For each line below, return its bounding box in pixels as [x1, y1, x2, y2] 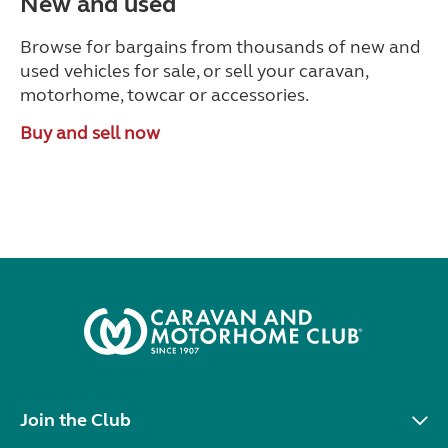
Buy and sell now [20, 122, 160, 144]
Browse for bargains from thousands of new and [20, 36, 421, 58]
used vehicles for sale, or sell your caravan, [20, 60, 368, 82]
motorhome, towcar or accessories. [20, 84, 309, 106]
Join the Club [20, 409, 131, 431]
